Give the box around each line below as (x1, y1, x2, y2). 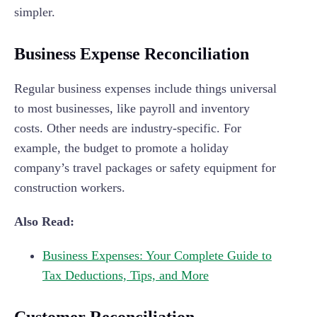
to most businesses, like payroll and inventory (14, 101, 250, 116)
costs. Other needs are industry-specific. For (14, 121, 241, 136)
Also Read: (14, 214, 74, 229)
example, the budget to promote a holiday (14, 141, 229, 156)
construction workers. (14, 180, 125, 195)
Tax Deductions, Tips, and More (42, 268, 209, 283)
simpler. (14, 5, 55, 20)
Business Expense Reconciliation (14, 45, 249, 64)
